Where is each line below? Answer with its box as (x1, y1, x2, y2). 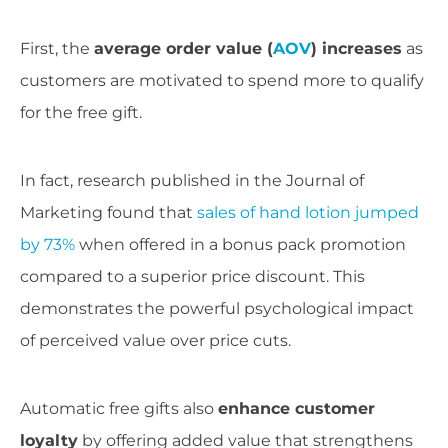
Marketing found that (20, 203, 197, 223)
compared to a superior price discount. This (20, 267, 365, 287)
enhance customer (218, 399, 375, 419)
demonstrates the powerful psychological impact (20, 299, 414, 319)
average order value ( (94, 39, 273, 59)
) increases (311, 39, 402, 59)
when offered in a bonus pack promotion (75, 235, 406, 255)
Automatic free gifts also (20, 399, 218, 419)
